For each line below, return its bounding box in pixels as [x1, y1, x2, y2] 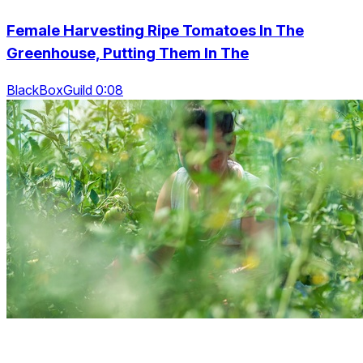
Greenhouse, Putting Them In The [6, 44, 249, 63]
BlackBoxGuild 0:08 [6, 81, 123, 98]
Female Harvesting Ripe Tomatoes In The [6, 21, 304, 41]
